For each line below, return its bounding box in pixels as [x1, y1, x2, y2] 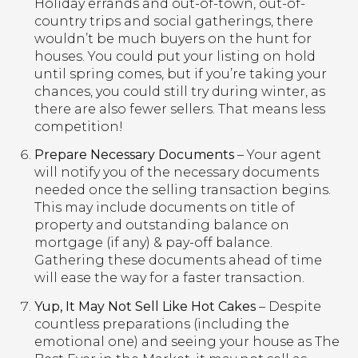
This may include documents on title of [34, 200, 295, 216]
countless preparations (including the [34, 316, 289, 332]
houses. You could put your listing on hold [34, 49, 316, 65]
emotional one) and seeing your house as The [34, 333, 340, 349]
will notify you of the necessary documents [34, 165, 319, 181]
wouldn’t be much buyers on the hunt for [34, 31, 312, 47]
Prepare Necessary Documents [34, 147, 234, 163]
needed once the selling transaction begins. [34, 182, 331, 198]
